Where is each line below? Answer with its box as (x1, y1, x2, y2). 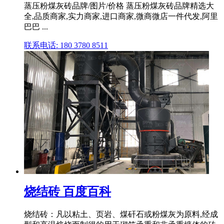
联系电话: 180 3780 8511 (24, 40, 108, 49)
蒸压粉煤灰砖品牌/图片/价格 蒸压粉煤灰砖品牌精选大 (24, 1, 214, 10)
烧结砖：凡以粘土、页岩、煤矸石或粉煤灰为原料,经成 (24, 210, 218, 219)
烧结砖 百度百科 (24, 185, 111, 198)
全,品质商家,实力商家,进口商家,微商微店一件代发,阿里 (24, 11, 218, 20)
